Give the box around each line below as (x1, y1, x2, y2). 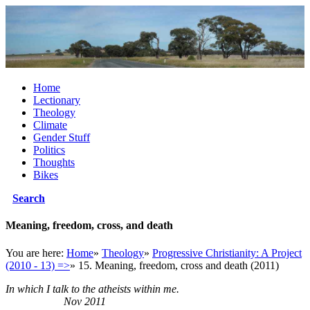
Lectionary (33, 94, 80, 106)
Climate (33, 119, 67, 131)
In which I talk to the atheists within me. (6, 282, 301, 295)
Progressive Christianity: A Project (152, 246, 302, 259)
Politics (33, 144, 65, 156)
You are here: (6, 246, 66, 259)
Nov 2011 (6, 295, 106, 307)
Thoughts (33, 156, 75, 168)
